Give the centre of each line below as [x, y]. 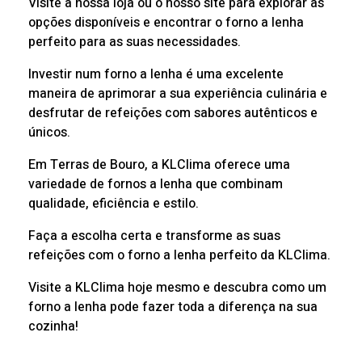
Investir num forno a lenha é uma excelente [156, 74]
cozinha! [53, 326]
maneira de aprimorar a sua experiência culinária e [178, 93]
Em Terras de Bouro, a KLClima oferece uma [159, 164]
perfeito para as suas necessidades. [135, 42]
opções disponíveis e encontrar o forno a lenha [166, 22]
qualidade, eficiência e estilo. [114, 203]
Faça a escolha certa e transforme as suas [154, 236]
